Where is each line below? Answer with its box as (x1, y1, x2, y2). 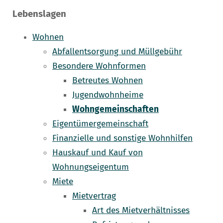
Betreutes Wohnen (72, 75, 143, 86)
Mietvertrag (72, 191, 116, 202)
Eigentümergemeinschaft (52, 118, 148, 129)
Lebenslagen (12, 8, 66, 20)
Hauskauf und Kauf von (52, 147, 143, 158)
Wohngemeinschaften (72, 104, 159, 115)
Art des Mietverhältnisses (92, 205, 190, 216)
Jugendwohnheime (72, 90, 143, 101)
